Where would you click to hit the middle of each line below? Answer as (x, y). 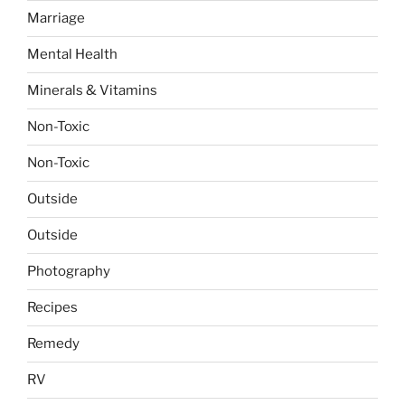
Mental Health (72, 55)
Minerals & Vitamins (92, 91)
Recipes (52, 308)
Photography (69, 272)
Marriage (56, 19)
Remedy (53, 344)
